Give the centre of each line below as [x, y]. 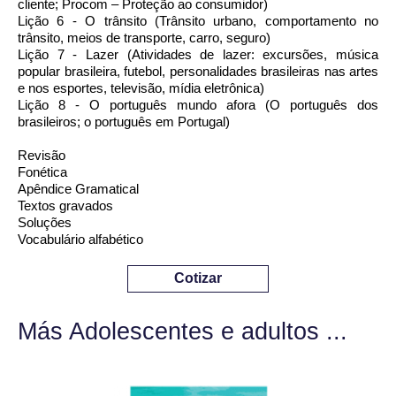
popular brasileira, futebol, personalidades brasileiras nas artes [198, 71]
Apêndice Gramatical [78, 189]
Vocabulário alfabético [80, 239]
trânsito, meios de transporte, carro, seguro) [144, 38]
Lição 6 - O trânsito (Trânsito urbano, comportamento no [198, 21]
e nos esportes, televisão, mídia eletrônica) [141, 88]
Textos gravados [65, 206]
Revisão [42, 155]
